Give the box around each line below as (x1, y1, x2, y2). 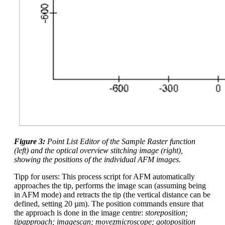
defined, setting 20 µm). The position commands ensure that (14, 199, 203, 208)
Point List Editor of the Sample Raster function (47, 137, 195, 146)
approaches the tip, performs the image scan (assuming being (14, 181, 206, 190)
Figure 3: (14, 137, 47, 146)
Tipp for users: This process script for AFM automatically (14, 172, 195, 181)
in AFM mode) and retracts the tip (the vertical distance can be (14, 190, 210, 199)
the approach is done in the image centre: (14, 208, 145, 217)
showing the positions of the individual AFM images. (14, 155, 183, 164)
